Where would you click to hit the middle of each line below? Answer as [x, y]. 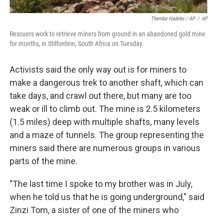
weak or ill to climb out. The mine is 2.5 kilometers [105, 109]
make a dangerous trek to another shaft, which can [107, 83]
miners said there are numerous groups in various [105, 148]
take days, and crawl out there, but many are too [101, 96]
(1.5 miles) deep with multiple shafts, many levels [105, 122]
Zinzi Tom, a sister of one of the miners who [94, 210]
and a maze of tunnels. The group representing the [107, 135]
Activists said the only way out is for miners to [98, 70]
